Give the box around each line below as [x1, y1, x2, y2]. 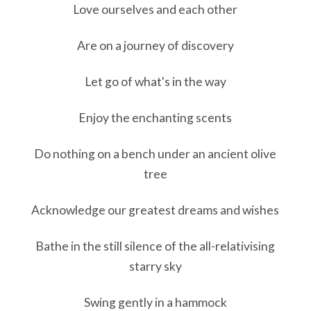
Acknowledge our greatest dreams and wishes [31, 203, 280, 218]
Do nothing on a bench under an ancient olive [34, 146, 277, 162]
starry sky [128, 259, 182, 274]
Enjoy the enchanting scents [78, 110, 233, 126]
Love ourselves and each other [73, 1, 238, 17]
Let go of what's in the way [84, 74, 226, 90]
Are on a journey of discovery [76, 37, 234, 53]
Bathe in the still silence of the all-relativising [35, 239, 276, 254]
